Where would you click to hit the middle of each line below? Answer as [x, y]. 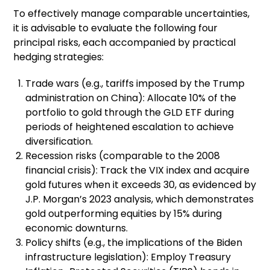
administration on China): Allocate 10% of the [131, 98]
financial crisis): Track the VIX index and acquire [138, 170]
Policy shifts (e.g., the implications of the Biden [134, 242]
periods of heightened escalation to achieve [130, 127]
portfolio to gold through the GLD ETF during [130, 112]
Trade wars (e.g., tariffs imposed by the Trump [135, 83]
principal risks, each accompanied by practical [125, 42]
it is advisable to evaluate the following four [116, 28]
